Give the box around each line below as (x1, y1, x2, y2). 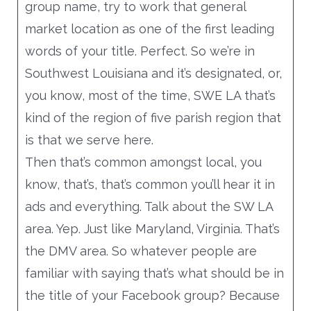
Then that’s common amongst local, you (24, 154, 262, 169)
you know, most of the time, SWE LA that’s (24, 87, 276, 103)
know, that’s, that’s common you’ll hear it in (24, 176, 275, 192)
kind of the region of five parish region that (24, 110, 281, 125)
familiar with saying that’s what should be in (24, 265, 284, 280)
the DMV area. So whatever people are (24, 243, 257, 258)
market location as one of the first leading (24, 21, 274, 36)
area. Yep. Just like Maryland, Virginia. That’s (24, 221, 280, 236)
